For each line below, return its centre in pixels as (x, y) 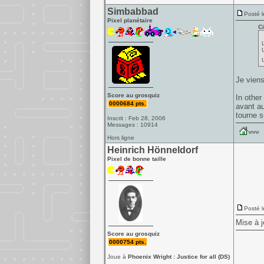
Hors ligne (121, 138)
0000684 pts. (127, 103)
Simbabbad (133, 11)
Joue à (117, 257)
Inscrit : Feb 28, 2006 (136, 118)
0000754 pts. (127, 242)
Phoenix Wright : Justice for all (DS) (179, 257)
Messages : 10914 (132, 125)
